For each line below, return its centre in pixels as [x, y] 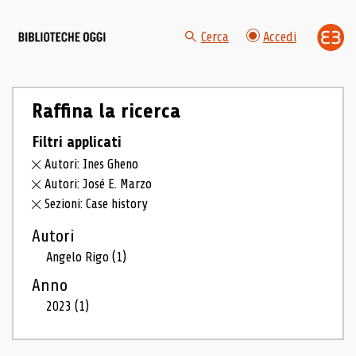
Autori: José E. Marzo [99, 184]
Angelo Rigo [79, 257]
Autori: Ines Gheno [92, 164]
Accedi [280, 37]
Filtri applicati [76, 142]
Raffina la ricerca [106, 111]
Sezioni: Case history [97, 204]
